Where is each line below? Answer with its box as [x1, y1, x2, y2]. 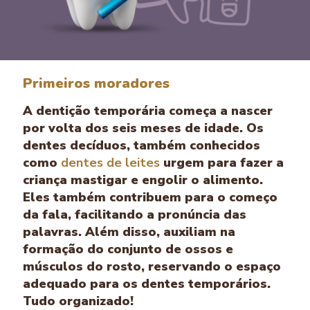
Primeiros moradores [23, 73, 170, 93]
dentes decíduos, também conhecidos [23, 136, 260, 154]
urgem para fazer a [160, 154, 284, 171]
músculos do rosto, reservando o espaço [23, 257, 281, 275]
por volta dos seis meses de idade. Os [23, 119, 264, 136]
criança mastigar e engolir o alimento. [23, 171, 263, 188]
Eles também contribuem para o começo [23, 188, 277, 206]
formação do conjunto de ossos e [23, 240, 233, 257]
